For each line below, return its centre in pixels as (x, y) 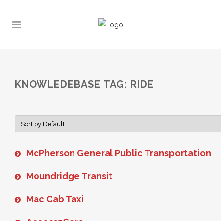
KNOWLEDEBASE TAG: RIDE (84, 84)
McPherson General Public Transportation (119, 153)
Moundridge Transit (69, 176)
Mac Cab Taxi (55, 199)
